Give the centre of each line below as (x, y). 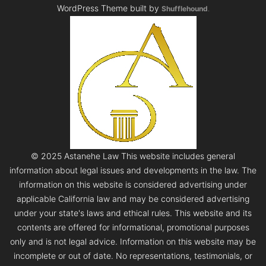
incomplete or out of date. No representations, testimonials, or (133, 256)
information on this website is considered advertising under (133, 185)
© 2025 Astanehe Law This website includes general (133, 156)
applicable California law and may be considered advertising (133, 199)
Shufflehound (184, 9)
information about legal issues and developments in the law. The (133, 170)
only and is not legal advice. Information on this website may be (133, 242)
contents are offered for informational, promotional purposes (133, 227)
